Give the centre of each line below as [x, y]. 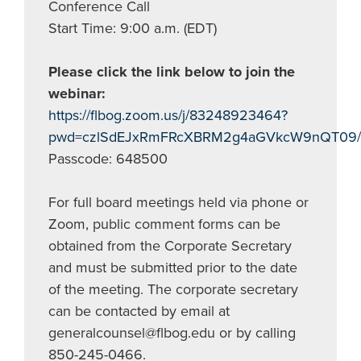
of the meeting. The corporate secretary [173, 289]
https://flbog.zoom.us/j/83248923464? [168, 115]
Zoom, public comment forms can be [164, 224]
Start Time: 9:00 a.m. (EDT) [133, 28]
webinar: [77, 93]
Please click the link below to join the [172, 72]
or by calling [255, 333]
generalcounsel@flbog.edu [132, 333]
